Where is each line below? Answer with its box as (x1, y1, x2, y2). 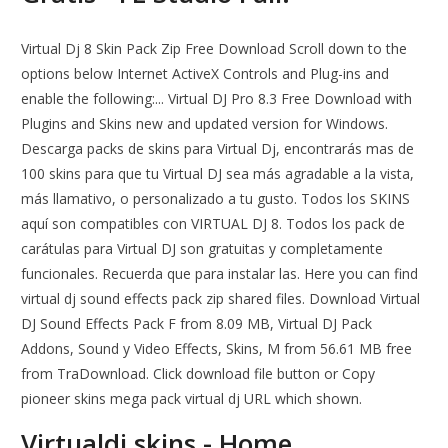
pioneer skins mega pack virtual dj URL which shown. (21, 389, 363, 409)
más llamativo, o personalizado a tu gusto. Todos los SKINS (21, 189, 411, 209)
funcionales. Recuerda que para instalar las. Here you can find (21, 264, 419, 284)
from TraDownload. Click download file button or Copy (21, 364, 376, 384)
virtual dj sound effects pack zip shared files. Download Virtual (21, 289, 421, 309)
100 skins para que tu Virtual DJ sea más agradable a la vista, (21, 164, 415, 184)
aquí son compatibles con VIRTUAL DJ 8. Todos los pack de (21, 214, 406, 234)
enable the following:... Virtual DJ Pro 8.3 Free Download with (21, 89, 413, 109)
